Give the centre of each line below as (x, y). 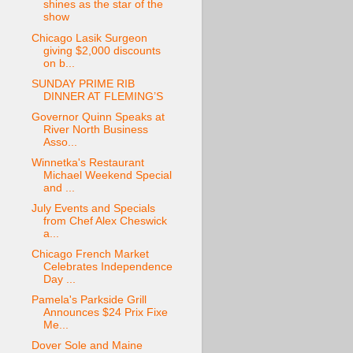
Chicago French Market (90, 255)
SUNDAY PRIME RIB (83, 84)
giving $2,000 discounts (102, 50)
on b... (59, 63)
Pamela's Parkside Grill (89, 300)
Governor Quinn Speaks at (98, 117)
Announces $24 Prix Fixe (105, 313)
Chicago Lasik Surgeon (89, 38)
